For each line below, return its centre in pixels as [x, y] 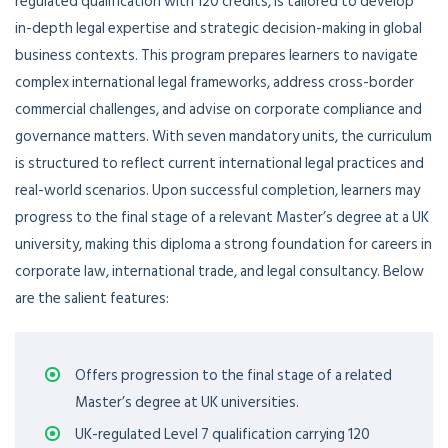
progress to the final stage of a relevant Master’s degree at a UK [222, 217]
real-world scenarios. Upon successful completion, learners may [217, 190]
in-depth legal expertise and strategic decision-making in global [218, 28]
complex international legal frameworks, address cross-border [214, 82]
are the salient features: [92, 298]
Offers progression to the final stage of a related [233, 375]
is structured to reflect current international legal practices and [219, 163]
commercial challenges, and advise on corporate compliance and [218, 109]
